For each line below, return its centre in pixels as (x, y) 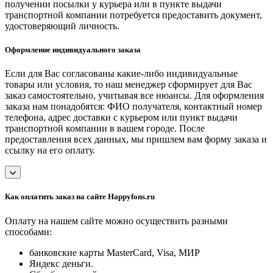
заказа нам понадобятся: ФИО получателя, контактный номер (133, 107)
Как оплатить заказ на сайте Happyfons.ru (80, 197)
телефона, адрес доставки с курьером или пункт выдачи (121, 118)
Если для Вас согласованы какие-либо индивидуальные (121, 74)
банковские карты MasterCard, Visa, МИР (115, 252)
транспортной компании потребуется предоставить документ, (133, 15)
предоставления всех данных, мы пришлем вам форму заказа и (136, 140)
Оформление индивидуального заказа (73, 50)
